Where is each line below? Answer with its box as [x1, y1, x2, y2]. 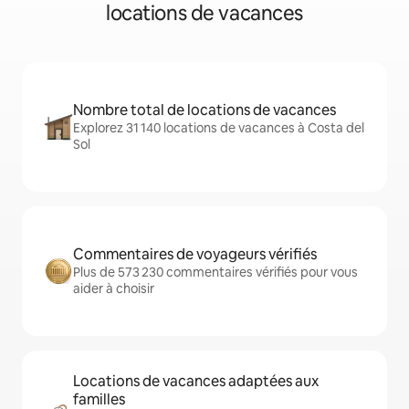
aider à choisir [73, 280, 154, 297]
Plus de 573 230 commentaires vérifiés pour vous [73, 264, 358, 280]
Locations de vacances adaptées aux [73, 372, 319, 391]
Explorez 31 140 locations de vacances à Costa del [73, 120, 364, 136]
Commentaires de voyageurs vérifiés [73, 245, 317, 264]
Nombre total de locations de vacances [73, 100, 336, 120]
